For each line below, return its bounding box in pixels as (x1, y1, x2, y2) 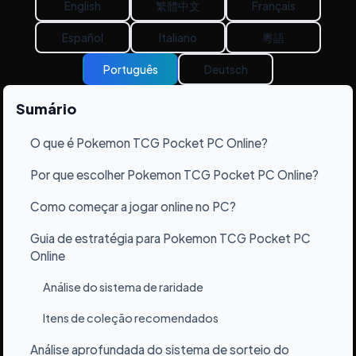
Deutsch (203, 61, 248, 76)
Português (103, 61, 158, 76)
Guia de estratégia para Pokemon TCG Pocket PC (30, 230, 311, 246)
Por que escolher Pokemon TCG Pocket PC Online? (30, 166, 319, 182)
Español (62, 29, 103, 44)
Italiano (159, 29, 197, 44)
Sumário (16, 99, 76, 118)
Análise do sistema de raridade (43, 279, 203, 294)
